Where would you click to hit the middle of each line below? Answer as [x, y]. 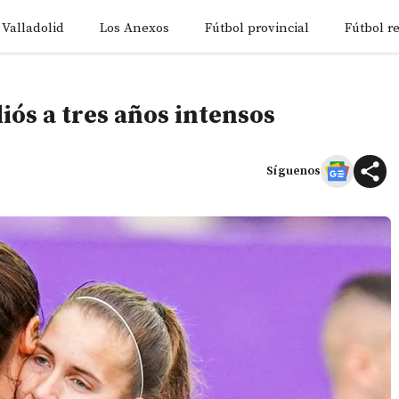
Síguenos [293, 171]
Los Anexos [134, 28]
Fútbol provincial [257, 28]
